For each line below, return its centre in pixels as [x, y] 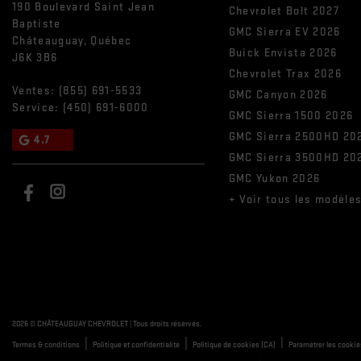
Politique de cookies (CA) [234, 345]
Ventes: [35, 91]
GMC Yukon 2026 [274, 179]
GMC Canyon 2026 [278, 95]
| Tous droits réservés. [165, 324]
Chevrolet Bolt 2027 [284, 11]
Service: [37, 108]
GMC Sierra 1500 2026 [291, 116]
